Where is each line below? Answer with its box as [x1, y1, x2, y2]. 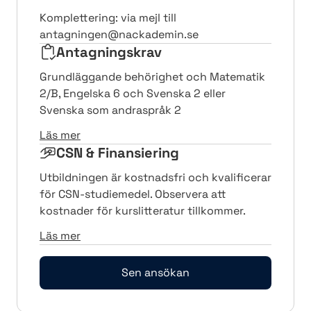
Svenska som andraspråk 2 [40, 102, 181, 117]
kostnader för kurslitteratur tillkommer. [40, 203, 246, 218]
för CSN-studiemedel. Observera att [40, 186, 226, 201]
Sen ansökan [121, 264, 190, 280]
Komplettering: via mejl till [40, 10, 176, 25]
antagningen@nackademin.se [40, 26, 199, 42]
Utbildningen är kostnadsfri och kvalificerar [40, 169, 271, 185]
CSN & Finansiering [56, 143, 179, 162]
